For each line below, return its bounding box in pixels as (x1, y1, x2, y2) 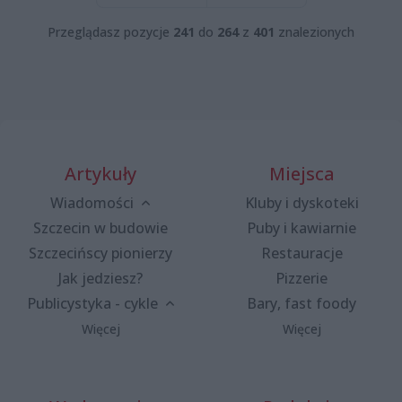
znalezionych (275, 22, 354, 40)
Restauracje (260, 242, 343, 263)
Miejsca (268, 161, 335, 186)
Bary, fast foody (247, 293, 356, 313)
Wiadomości (50, 192, 137, 213)
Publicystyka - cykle (26, 293, 162, 313)
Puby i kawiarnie (247, 217, 356, 238)
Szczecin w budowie (33, 217, 168, 238)
